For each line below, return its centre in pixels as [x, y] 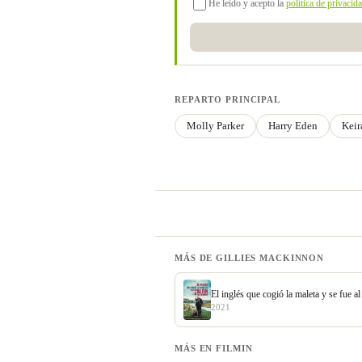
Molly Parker [215, 126]
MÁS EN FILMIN [214, 349]
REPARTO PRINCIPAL [227, 100]
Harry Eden [293, 126]
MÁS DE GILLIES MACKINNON [250, 258]
